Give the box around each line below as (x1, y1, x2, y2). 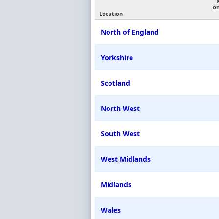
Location (99, 10, 123, 18)
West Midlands (101, 154, 151, 164)
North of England (101, 27, 159, 37)
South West (101, 129, 140, 139)
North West (101, 104, 140, 113)
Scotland (101, 78, 130, 88)
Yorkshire (101, 53, 133, 63)
